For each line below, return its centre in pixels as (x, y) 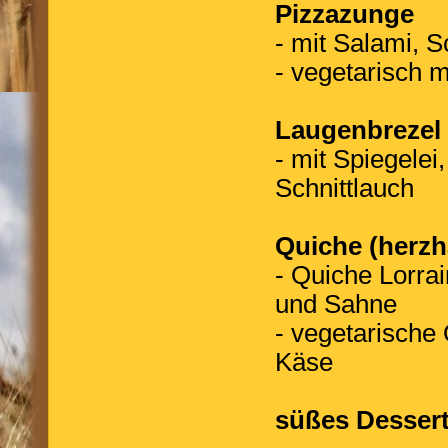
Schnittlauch (344, 188)
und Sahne (336, 304)
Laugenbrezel (358, 130)
